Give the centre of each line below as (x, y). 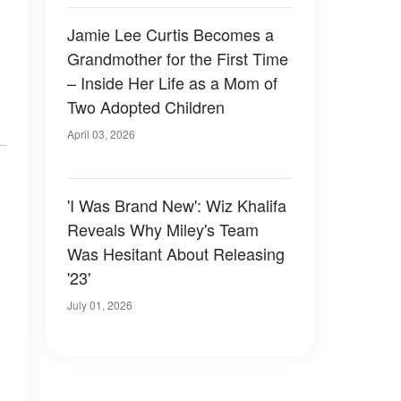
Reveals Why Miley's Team (163, 229)
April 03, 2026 (101, 134)
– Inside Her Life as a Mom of (172, 82)
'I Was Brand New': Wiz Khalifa (177, 205)
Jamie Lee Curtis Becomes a (171, 34)
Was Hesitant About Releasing (176, 253)
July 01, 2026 (100, 305)
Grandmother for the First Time (178, 58)
